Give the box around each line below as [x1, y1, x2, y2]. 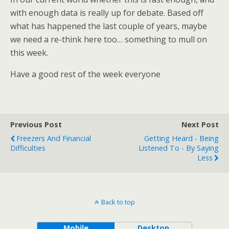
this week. [10, 47, 48, 58]
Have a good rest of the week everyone [10, 68, 161, 80]
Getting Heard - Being [144, 133, 219, 143]
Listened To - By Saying [139, 143, 219, 153]
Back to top [101, 197, 135, 207]
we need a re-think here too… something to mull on [10, 34, 207, 45]
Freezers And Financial [16, 133, 91, 143]
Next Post [181, 120, 219, 129]
